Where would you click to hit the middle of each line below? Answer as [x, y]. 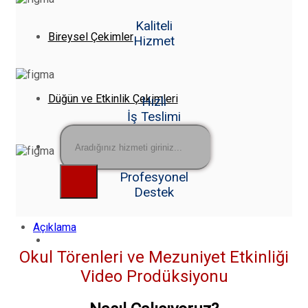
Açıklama [55, 228]
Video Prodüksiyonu [154, 277]
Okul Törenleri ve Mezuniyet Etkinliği [154, 257]
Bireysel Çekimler [90, 37]
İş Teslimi [154, 117]
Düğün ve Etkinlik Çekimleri [113, 99]
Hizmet [154, 41]
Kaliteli [154, 26]
